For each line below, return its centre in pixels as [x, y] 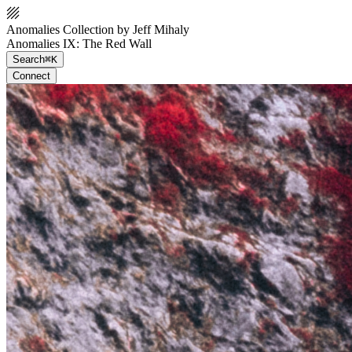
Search [29, 59]
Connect [31, 76]
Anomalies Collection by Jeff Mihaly [98, 29]
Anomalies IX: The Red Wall [79, 44]
